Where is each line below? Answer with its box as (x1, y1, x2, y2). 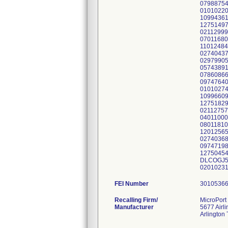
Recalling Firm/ (115, 196, 158, 204)
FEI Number (115, 180, 149, 187)
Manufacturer (115, 204, 154, 211)
